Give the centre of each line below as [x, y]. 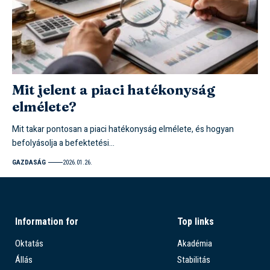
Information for [47, 222]
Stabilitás [193, 260]
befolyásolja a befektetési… [63, 143]
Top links [195, 222]
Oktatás [29, 244]
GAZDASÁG [29, 162]
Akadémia [194, 244]
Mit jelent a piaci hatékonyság [114, 89]
